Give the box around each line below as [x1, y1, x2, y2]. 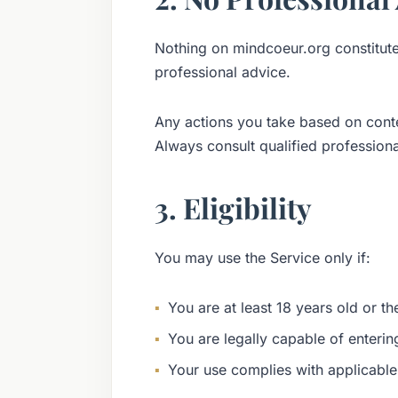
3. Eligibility [154, 187, 312, 227]
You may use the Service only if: [154, 248, 370, 267]
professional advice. [154, 63, 291, 82]
